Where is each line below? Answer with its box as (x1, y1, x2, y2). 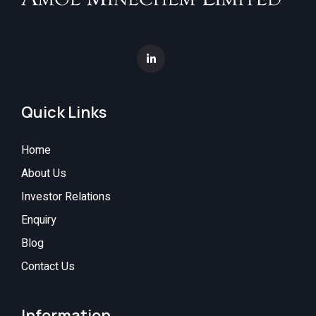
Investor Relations (21, 188, 111, 205)
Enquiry (21, 211, 56, 229)
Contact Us (21, 257, 75, 275)
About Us (21, 164, 66, 182)
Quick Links (21, 101, 107, 123)
